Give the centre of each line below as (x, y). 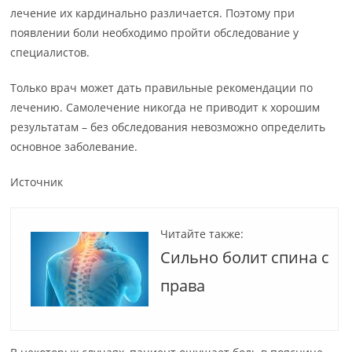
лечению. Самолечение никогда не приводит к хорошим (165, 107)
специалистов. (50, 52)
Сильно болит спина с (245, 257)
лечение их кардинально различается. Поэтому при (153, 13)
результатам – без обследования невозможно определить (168, 127)
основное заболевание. (74, 147)
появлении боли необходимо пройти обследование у (155, 33)
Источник (37, 182)
